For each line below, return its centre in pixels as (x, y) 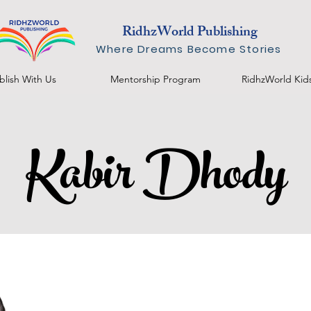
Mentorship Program (155, 79)
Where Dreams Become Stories (189, 49)
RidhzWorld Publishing (190, 33)
